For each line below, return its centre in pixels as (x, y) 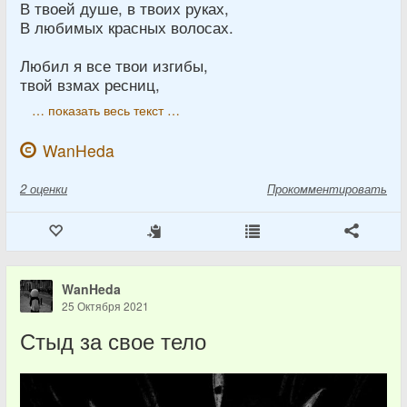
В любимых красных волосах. (127, 27)
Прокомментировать (327, 188)
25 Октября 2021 (105, 305)
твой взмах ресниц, (90, 84)
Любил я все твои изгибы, (114, 65)
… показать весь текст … (106, 109)
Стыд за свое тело (113, 340)
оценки (49, 188)
